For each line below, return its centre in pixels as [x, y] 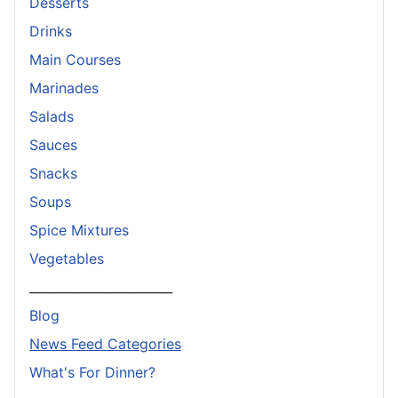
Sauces [53, 144]
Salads [52, 116]
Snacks [53, 173]
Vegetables [67, 258]
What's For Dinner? [92, 372]
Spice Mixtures [79, 230]
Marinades [64, 88]
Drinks [51, 31]
